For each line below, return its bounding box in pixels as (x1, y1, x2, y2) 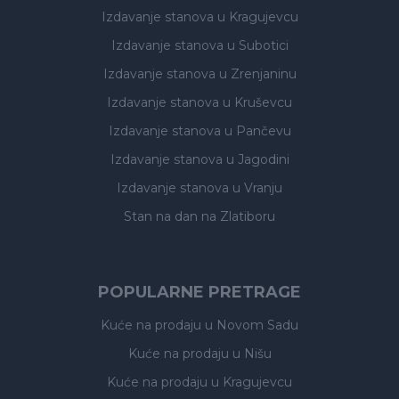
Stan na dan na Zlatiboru (124, 208, 275, 224)
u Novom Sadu (205, 317, 298, 333)
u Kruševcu (223, 94, 292, 110)
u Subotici (226, 37, 289, 53)
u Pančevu (224, 123, 291, 139)
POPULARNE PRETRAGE (98, 282, 301, 302)
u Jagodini (225, 151, 289, 167)
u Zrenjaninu (218, 66, 297, 82)
